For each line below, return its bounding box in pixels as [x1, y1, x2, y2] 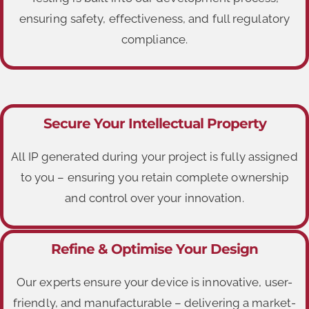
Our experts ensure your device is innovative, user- [16, 275, 293, 289]
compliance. [121, 32, 188, 46]
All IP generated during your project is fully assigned [11, 150, 298, 164]
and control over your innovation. [65, 191, 244, 206]
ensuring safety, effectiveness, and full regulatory [19, 11, 290, 26]
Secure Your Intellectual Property [43, 115, 266, 132]
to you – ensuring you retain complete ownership [20, 170, 289, 185]
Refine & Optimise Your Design [51, 240, 258, 257]
